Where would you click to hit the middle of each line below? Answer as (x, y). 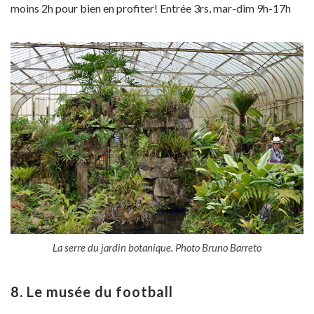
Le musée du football (100, 291)
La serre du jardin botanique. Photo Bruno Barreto (157, 247)
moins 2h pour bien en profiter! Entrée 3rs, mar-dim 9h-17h (151, 8)
